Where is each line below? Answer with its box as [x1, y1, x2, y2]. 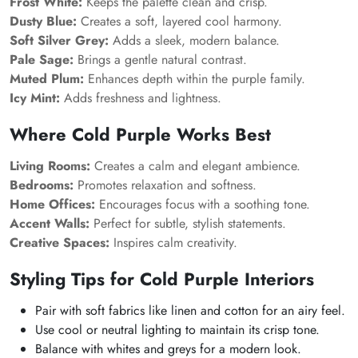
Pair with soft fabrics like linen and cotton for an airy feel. [35, 301, 345, 320]
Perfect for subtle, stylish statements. [89, 214, 286, 233]
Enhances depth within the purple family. [84, 70, 305, 88]
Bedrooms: [10, 176, 74, 194]
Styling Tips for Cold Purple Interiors [10, 266, 314, 292]
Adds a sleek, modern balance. [109, 31, 280, 50]
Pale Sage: [10, 50, 74, 69]
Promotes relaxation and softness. [74, 176, 257, 194]
